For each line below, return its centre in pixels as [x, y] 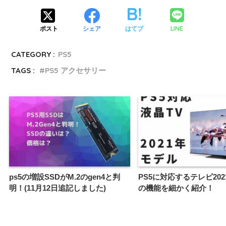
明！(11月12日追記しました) [58, 188]
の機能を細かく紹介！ [176, 188]
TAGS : [23, 71]
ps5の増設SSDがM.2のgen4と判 [65, 177]
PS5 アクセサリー [76, 71]
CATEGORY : [33, 54]
